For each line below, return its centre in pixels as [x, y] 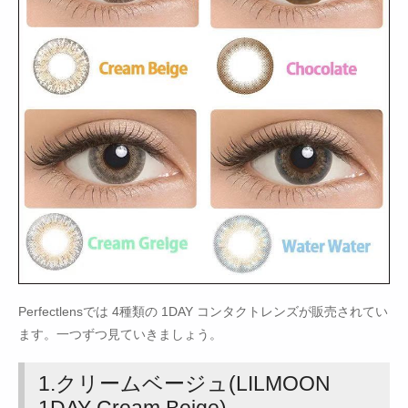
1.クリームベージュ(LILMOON [184, 384]
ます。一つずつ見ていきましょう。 [120, 335]
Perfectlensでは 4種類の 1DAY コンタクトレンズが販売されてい [203, 312]
